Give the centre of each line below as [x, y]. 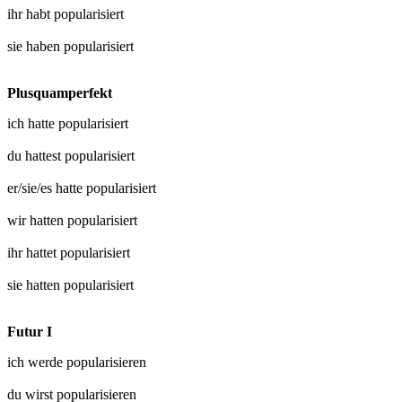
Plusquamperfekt [60, 93]
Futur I [30, 332]
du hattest [36, 156]
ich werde [37, 363]
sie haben [35, 47]
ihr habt [31, 14]
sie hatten [35, 285]
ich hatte [33, 124]
